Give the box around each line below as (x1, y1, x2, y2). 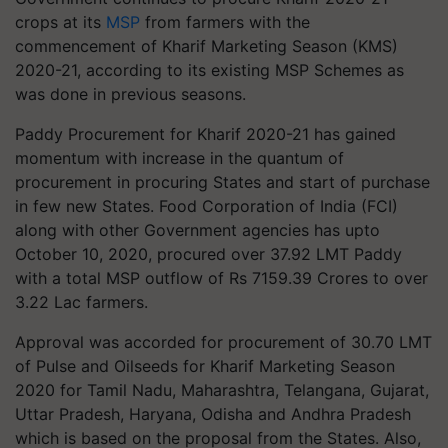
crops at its (15, 11, 106, 32)
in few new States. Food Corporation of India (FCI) (15, 195, 398, 216)
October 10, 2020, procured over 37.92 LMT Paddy (15, 243, 402, 264)
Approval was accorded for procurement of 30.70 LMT (15, 331, 432, 352)
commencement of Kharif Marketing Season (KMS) (15, 35, 398, 56)
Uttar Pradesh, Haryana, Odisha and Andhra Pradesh (15, 403, 411, 424)
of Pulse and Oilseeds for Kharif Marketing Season (15, 355, 395, 376)
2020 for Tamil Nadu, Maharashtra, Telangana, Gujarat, (15, 379, 429, 400)
